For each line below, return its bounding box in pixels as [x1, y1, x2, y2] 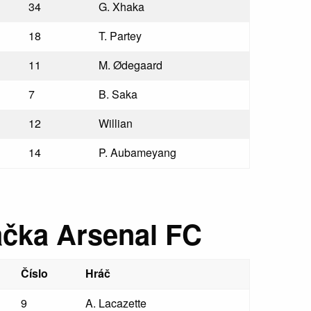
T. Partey [99, 28, 142, 44]
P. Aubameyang [99, 144, 177, 160]
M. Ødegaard [99, 57, 163, 73]
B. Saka [99, 86, 138, 102]
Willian [99, 115, 133, 131]
